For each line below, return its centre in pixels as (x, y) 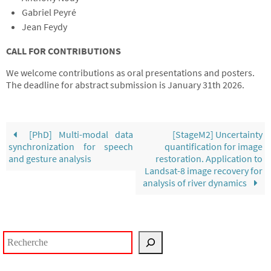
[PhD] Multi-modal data (77, 134)
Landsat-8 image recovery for (203, 171)
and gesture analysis (50, 158)
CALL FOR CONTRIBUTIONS (64, 51)
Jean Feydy (44, 27)
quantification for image (213, 146)
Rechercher (24, 236)
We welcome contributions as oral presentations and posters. (131, 73)
